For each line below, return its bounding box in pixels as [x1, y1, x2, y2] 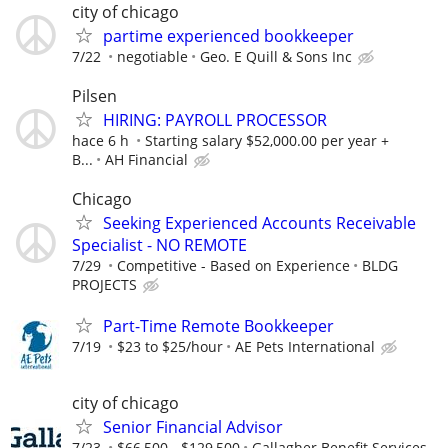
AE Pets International [235, 337, 375, 357]
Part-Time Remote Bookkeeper [103, 315, 334, 338]
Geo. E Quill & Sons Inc [200, 46, 352, 66]
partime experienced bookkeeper [103, 24, 354, 47]
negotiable [117, 46, 188, 66]
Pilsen [72, 84, 117, 107]
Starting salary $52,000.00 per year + [145, 130, 389, 150]
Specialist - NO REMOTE [72, 233, 247, 256]
